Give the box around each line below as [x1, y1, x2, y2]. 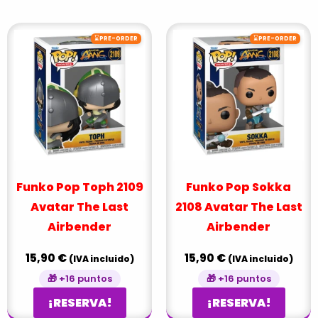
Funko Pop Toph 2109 [16, 178, 143, 195]
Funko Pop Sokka [186, 178, 291, 195]
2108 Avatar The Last [175, 198, 302, 215]
